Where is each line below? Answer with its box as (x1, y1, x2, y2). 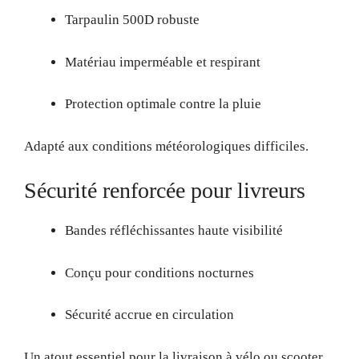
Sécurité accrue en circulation (65, 307, 234, 322)
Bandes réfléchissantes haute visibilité (65, 223, 283, 238)
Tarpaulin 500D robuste (65, 12, 200, 27)
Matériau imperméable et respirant (65, 54, 260, 70)
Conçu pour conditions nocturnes (65, 264, 254, 280)
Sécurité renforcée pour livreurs (24, 178, 305, 203)
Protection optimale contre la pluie (65, 96, 261, 111)
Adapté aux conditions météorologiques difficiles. (24, 138, 309, 154)
